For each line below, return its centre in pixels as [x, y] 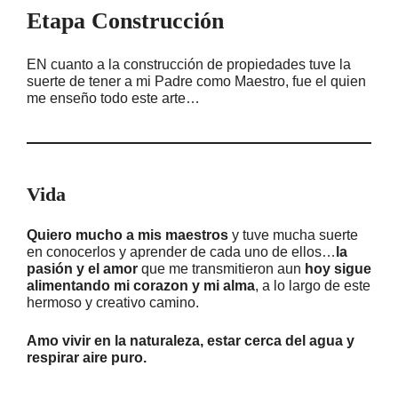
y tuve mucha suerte [293, 235]
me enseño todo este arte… [113, 98]
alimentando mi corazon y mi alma [141, 286]
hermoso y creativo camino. [113, 302]
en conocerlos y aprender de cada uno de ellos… [181, 252]
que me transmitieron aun [221, 269]
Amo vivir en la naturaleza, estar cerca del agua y [191, 341]
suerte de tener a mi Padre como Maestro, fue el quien [196, 81]
